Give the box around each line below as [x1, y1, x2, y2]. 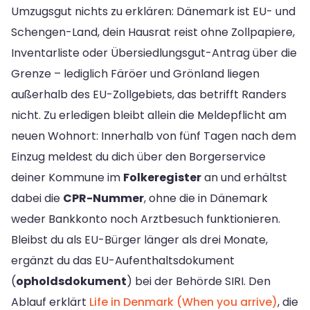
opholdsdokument [16, 273, 127, 290]
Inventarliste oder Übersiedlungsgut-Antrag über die [11, 45, 297, 62]
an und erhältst [201, 170, 287, 186]
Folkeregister [123, 170, 201, 186]
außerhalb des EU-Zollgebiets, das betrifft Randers [11, 86, 286, 103]
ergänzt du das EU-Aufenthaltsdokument [11, 253, 235, 269]
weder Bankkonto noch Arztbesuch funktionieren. [11, 211, 280, 228]
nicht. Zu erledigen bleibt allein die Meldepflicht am [11, 107, 286, 124]
